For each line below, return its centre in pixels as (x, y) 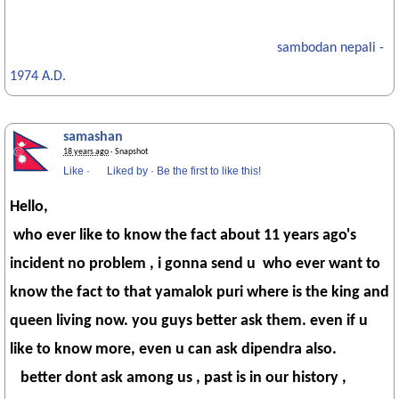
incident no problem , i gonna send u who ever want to (195, 264)
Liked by (127, 171)
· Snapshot (128, 152)
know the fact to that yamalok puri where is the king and (199, 293)
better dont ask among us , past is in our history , (178, 378)
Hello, (29, 207)
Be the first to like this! (209, 171)
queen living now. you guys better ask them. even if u (189, 321)
